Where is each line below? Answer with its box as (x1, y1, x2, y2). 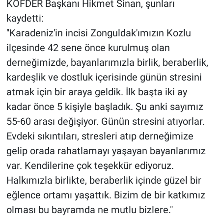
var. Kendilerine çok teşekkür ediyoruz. (6, 160, 174, 172)
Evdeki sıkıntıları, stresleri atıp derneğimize (6, 130, 193, 142)
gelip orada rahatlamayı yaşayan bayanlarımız (6, 145, 206, 157)
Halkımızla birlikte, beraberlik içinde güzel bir (6, 174, 201, 187)
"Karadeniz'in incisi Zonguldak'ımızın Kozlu (6, 27, 191, 39)
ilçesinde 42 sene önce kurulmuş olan (6, 42, 170, 54)
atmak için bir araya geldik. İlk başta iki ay (6, 86, 187, 98)
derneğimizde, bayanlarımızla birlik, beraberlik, (6, 56, 208, 69)
